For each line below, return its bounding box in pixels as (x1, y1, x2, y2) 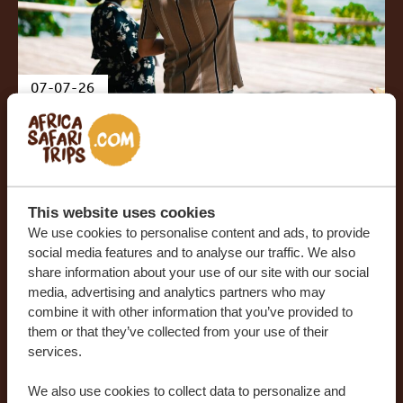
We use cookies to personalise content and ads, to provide (27, 224, 370, 240)
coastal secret (37, 170, 184, 196)
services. (27, 343, 82, 359)
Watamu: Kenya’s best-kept (37, 139, 325, 166)
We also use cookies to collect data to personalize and (27, 382, 345, 399)
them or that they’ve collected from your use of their (27, 323, 328, 339)
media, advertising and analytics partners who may (27, 283, 326, 300)
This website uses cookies (27, 203, 215, 220)
